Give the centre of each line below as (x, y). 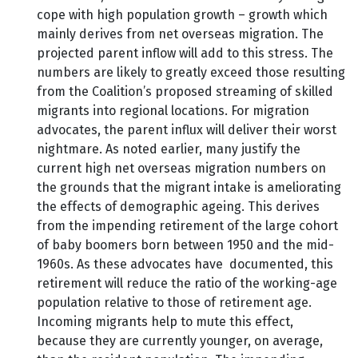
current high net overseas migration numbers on (181, 169)
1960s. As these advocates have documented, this (185, 265)
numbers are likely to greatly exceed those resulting (191, 73)
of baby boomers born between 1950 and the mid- (185, 245)
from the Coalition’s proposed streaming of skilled (185, 92)
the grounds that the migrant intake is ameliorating (189, 188)
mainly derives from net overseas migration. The (180, 34)
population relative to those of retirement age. (174, 303)
